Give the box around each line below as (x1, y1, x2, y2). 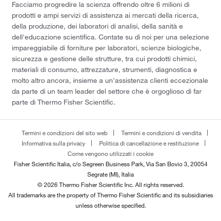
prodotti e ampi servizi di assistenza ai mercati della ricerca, (12, 10, 199, 20)
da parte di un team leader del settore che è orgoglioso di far (12, 86, 202, 96)
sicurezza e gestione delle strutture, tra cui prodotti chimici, (12, 54, 197, 63)
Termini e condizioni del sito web (21, 128, 108, 137)
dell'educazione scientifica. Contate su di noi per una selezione (12, 32, 209, 41)
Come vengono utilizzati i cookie (68, 149, 153, 157)
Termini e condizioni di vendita (121, 128, 201, 137)
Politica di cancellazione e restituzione (99, 139, 199, 147)
